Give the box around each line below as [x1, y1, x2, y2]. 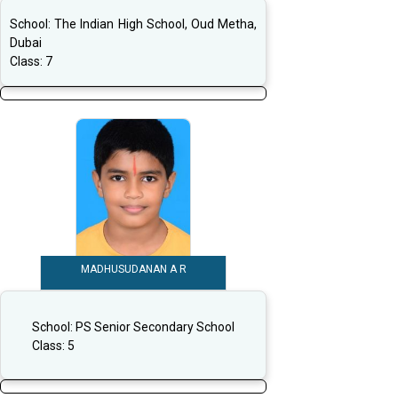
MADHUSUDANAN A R [80, 263, 187, 276]
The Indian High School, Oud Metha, [54, 17, 258, 32]
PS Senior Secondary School [76, 319, 235, 334]
